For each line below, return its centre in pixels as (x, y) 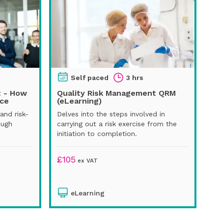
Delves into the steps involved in (111, 114)
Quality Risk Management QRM (116, 93)
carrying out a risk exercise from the (117, 124)
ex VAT (87, 160)
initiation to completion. (97, 133)
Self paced (90, 77)
